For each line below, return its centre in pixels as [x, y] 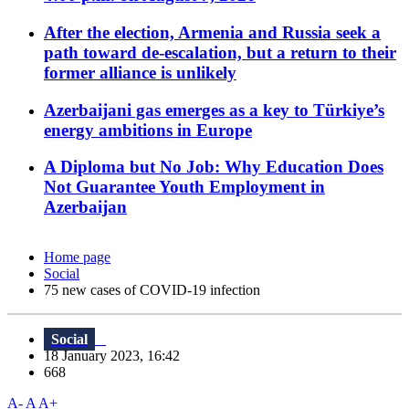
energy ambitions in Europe [148, 130]
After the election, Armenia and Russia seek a [212, 32]
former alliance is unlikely [140, 72]
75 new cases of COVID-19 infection [152, 290]
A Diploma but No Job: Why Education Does [214, 167]
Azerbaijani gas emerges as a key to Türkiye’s [214, 110]
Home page [77, 257]
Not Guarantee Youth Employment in [184, 187]
